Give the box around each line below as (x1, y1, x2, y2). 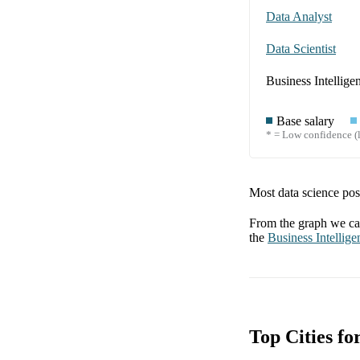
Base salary (276, 114, 334, 129)
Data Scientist (266, 42, 336, 56)
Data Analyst (266, 10, 332, 24)
